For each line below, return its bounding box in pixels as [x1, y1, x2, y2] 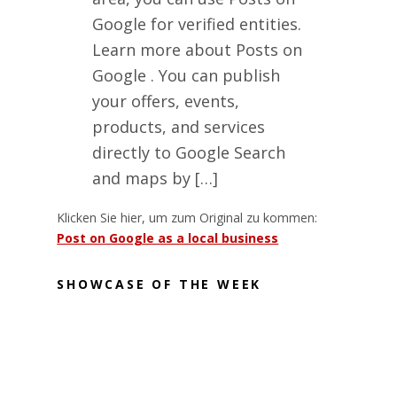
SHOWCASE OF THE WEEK [57, 276, 262, 293]
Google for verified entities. [92, 12, 302, 35]
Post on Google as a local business [57, 229, 279, 246]
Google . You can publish [92, 64, 281, 86]
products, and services [92, 115, 266, 137]
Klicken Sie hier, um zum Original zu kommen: [57, 208, 318, 226]
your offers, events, [92, 90, 240, 112]
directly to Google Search [92, 141, 286, 163]
